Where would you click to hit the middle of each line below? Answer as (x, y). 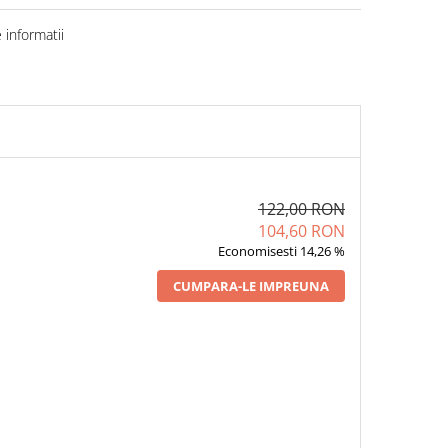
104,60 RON (301, 231)
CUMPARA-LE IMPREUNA (250, 286)
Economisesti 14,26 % (281, 251)
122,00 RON (301, 209)
